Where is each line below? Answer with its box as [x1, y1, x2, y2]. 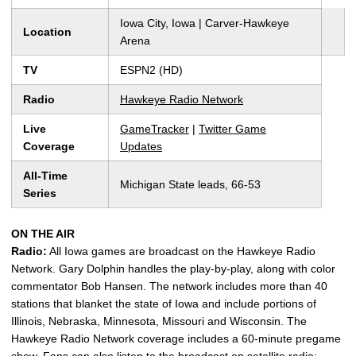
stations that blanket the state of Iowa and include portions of [11, 297, 316, 310]
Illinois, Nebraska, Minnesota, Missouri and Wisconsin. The [11, 315, 307, 327]
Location [23, 25, 72, 38]
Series [23, 187, 56, 199]
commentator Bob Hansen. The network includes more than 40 [11, 280, 327, 292]
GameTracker [120, 122, 189, 135]
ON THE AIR [11, 227, 75, 240]
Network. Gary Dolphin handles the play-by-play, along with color [11, 262, 335, 275]
